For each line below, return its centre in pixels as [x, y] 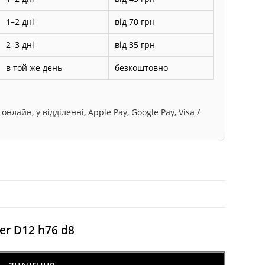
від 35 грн [135, 44]
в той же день [34, 67]
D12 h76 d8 [42, 230]
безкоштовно [142, 67]
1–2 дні [20, 21]
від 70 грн [135, 21]
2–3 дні [20, 44]
